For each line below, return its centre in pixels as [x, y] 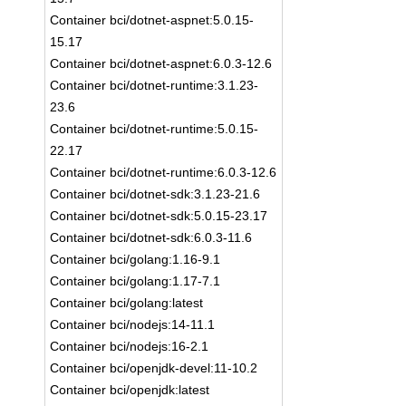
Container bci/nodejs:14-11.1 [133, 324]
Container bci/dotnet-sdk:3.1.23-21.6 [155, 194]
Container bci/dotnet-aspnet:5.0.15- [152, 20]
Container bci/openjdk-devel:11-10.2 [154, 368]
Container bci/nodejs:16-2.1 [130, 346]
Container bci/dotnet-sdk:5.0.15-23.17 [159, 216]
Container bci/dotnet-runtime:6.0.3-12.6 [164, 172]
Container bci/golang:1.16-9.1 [135, 259]
